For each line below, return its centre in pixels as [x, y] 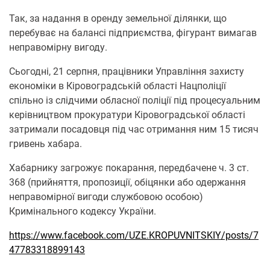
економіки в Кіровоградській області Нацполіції [118, 86]
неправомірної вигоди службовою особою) [106, 197]
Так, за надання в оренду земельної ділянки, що [118, 18]
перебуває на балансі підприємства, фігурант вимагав [133, 33]
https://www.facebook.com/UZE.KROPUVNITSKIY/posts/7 [134, 235]
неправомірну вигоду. [58, 47]
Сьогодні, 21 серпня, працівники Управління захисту [127, 71]
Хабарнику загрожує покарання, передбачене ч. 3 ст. [129, 168]
